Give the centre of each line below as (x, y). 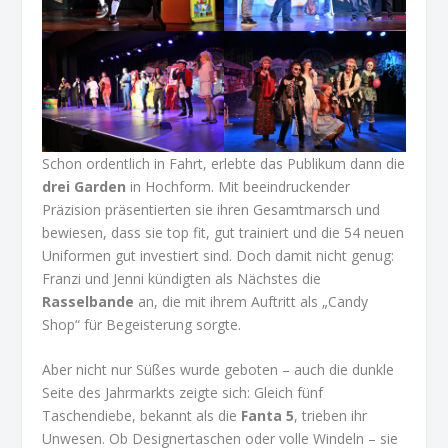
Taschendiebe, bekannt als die (142, 416)
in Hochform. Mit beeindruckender (238, 186)
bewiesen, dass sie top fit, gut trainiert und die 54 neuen (223, 232)
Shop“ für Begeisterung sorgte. (142, 324)
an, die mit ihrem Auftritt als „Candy (251, 301)
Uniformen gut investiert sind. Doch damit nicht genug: (218, 255)
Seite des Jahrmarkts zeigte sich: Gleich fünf (183, 393)
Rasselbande (88, 301)
